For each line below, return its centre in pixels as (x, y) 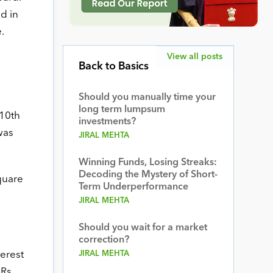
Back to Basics (113, 66)
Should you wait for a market (143, 228)
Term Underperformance (133, 187)
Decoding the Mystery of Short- (148, 175)
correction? (104, 240)
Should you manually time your (147, 97)
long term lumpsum (122, 110)
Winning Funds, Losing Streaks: (147, 163)
